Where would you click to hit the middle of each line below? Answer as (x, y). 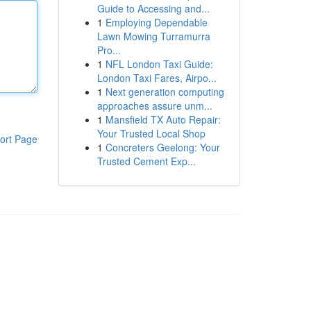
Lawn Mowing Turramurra (153, 36)
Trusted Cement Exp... (146, 161)
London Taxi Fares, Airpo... (157, 78)
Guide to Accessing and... (153, 8)
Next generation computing (165, 92)
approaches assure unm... (154, 106)
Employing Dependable (156, 22)
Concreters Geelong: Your (162, 147)
